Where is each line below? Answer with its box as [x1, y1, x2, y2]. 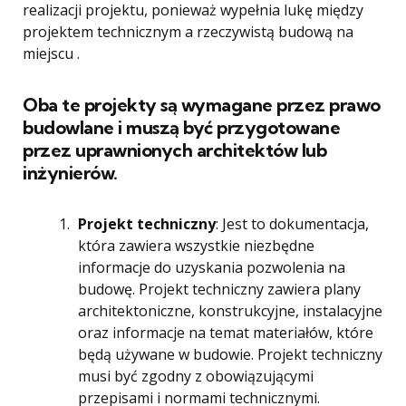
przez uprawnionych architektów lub [23, 139, 326, 161]
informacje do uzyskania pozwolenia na [78, 257, 345, 277]
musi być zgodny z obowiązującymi [78, 366, 314, 386]
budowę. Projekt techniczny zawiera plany [78, 279, 361, 299]
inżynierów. [23, 161, 118, 184]
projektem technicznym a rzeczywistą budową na [23, 22, 353, 42]
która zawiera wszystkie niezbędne [78, 236, 314, 256]
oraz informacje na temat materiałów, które [78, 323, 373, 343]
